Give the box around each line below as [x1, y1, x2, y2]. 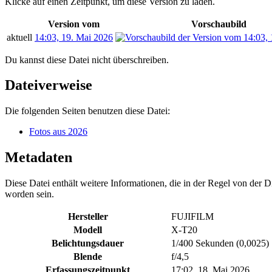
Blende [73, 251, 102, 262]
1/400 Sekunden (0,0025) [171, 238, 269, 249]
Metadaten [5, 149, 72, 166]
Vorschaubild [191, 18, 246, 29]
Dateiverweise [5, 77, 92, 93]
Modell [73, 225, 102, 236]
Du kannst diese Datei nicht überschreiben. [5, 54, 169, 65]
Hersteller [67, 211, 108, 222]
